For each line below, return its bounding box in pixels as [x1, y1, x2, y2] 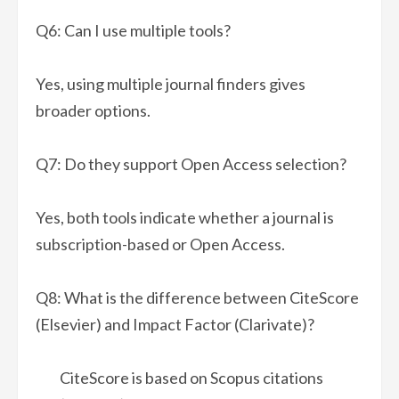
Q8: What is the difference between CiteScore [36, 288, 359, 308]
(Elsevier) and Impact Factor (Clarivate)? [36, 314, 314, 335]
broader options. [36, 101, 151, 121]
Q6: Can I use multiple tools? [36, 20, 231, 41]
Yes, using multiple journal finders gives [36, 74, 305, 94]
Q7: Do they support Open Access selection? [36, 154, 346, 175]
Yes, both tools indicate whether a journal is [36, 208, 334, 228]
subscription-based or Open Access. [36, 234, 285, 255]
